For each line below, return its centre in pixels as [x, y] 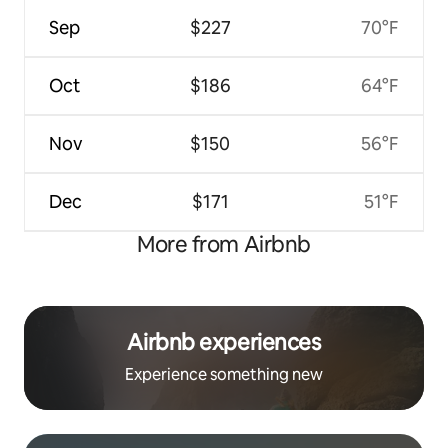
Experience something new [224, 375]
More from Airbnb [224, 245]
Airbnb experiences [224, 343]
